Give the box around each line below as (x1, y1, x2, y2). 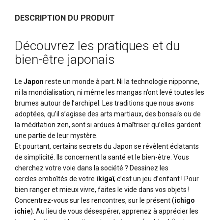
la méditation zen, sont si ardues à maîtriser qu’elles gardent (15, 121, 201, 129)
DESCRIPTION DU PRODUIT (15, 13, 115, 23)
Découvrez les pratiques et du (15, 38, 180, 53)
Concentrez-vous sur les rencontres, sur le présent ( (15, 196, 174, 204)
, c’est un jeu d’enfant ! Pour (114, 175, 199, 183)
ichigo (174, 196, 195, 204)
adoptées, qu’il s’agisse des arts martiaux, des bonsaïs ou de (15, 110, 201, 118)
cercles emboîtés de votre (15, 175, 96, 183)
